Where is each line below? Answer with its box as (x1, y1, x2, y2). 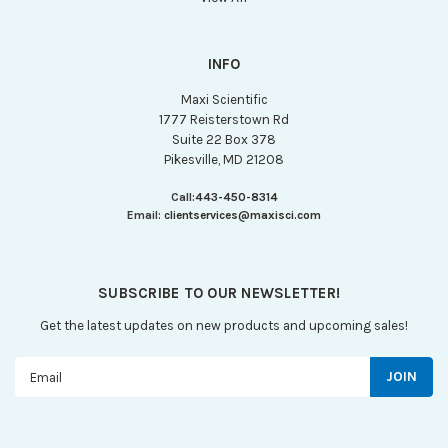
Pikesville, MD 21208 (164, 151, 284, 167)
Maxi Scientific (180, 91, 268, 107)
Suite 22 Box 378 (172, 131, 276, 147)
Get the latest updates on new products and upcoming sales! (40, 318, 408, 334)
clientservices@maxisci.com (164, 207, 321, 222)
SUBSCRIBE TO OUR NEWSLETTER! (98, 284, 340, 303)
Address (15, 380, 68, 398)
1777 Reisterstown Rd (159, 111, 289, 127)
